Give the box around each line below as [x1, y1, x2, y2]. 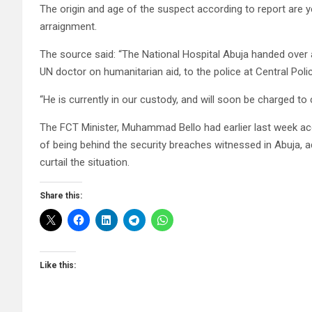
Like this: [40, 260, 76, 271]
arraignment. [40, 20, 97, 33]
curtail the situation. [40, 156, 130, 169]
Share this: [40, 191, 82, 201]
